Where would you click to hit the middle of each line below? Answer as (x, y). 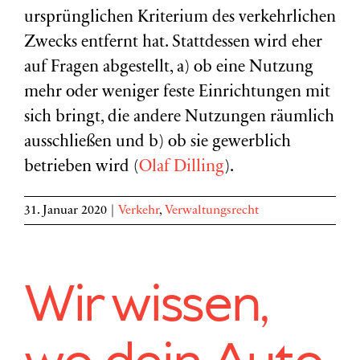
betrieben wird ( (82, 168)
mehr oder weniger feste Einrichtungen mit (177, 93)
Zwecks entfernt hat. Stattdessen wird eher (173, 43)
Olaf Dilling (182, 168)
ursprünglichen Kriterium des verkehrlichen (180, 18)
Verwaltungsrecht (212, 211)
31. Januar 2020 (65, 211)
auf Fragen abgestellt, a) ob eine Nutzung (169, 68)
